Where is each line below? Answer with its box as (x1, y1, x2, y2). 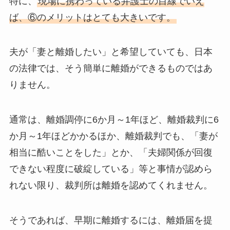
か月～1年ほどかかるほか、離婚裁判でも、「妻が (9, 131, 218, 142)
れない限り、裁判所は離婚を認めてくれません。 (9, 180, 213, 191)
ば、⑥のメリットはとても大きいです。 (9, 12, 176, 23)
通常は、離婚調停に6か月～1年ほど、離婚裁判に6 (9, 114, 219, 125)
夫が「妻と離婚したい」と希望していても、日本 (9, 47, 213, 57)
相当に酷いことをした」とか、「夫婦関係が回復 (9, 147, 213, 158)
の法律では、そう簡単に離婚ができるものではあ (9, 63, 213, 74)
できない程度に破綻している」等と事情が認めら (9, 164, 213, 175)
